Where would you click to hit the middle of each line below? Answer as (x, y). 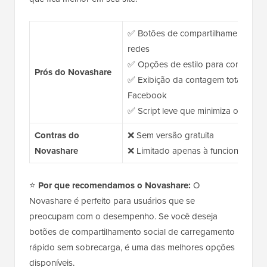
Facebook (147, 96)
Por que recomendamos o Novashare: (114, 186)
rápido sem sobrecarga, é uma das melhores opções (132, 248)
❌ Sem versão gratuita (170, 136)
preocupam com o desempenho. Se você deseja (123, 217)
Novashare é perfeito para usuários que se (112, 201)
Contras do (57, 136)
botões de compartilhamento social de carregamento (132, 232)
